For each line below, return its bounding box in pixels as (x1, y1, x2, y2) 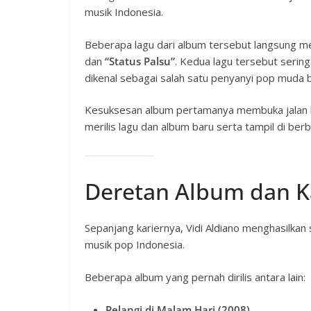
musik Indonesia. (85, 5, 163, 19)
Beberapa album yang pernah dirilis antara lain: (85, 269, 305, 284)
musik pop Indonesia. (85, 237, 185, 252)
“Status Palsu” (105, 53, 175, 68)
